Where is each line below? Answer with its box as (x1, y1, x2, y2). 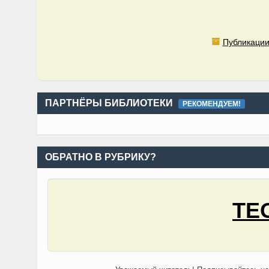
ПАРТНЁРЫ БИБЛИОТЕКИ (45, 98, 175, 108)
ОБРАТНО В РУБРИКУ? (45, 152, 156, 162)
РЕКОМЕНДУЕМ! (183, 100, 241, 108)
